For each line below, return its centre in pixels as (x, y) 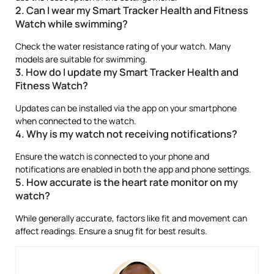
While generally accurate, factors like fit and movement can (131, 218)
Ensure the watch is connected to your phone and (112, 156)
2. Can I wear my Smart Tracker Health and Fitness (132, 10)
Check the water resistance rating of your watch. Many (123, 46)
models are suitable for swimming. (81, 59)
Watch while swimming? (72, 24)
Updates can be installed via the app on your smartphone (126, 108)
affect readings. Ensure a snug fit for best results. (111, 231)
